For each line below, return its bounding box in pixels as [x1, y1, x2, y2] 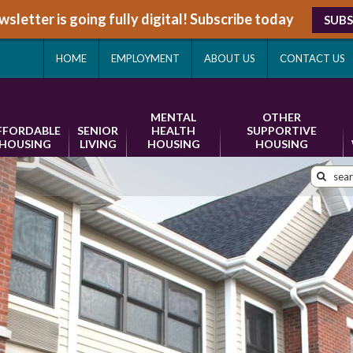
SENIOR [77, 124, 118, 137]
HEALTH [151, 124, 195, 137]
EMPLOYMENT [111, 52, 180, 65]
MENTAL [150, 110, 196, 124]
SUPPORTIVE [247, 124, 317, 137]
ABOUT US [204, 52, 255, 65]
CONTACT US [280, 52, 345, 65]
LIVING [79, 137, 117, 150]
